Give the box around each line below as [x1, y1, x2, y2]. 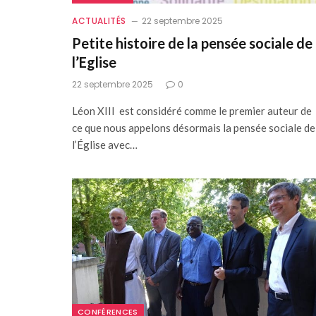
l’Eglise [72, 53, 116, 71]
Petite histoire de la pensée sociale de [72, 34, 312, 51]
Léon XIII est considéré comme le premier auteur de [72, 104, 312, 117]
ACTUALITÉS [72, 14, 126, 27]
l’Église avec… [72, 138, 138, 151]
